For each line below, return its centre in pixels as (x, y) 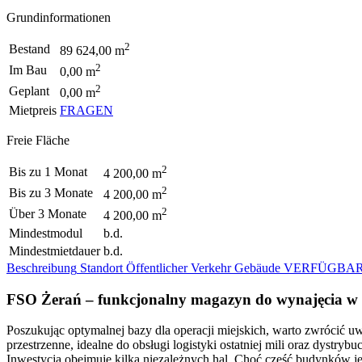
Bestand (29, 48)
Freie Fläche (38, 140)
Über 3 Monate (48, 213)
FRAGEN (86, 110)
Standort (101, 267)
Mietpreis (33, 110)
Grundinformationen (59, 17)
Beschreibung (42, 267)
